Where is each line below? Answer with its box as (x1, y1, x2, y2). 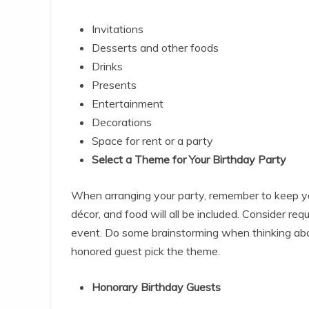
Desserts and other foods (92, 41, 219, 55)
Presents (92, 78, 137, 92)
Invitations (92, 22, 143, 37)
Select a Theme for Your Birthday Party (92, 152, 286, 167)
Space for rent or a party (92, 134, 213, 148)
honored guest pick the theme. (71, 244, 220, 259)
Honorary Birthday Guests (92, 280, 221, 295)
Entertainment (92, 97, 166, 111)
